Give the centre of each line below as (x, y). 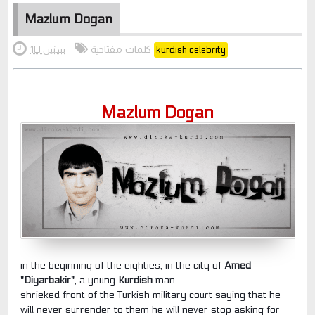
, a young (96, 280)
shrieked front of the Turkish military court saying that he (150, 295)
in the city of (193, 265)
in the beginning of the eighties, (91, 265)
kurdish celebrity (191, 50)
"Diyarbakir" (47, 280)
